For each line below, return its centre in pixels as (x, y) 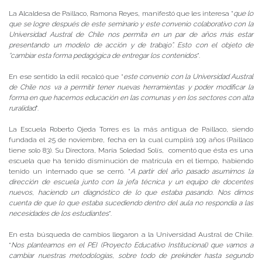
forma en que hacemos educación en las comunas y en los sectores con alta (131, 97)
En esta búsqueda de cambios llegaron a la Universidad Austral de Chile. (131, 234)
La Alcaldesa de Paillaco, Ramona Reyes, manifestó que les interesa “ (121, 13)
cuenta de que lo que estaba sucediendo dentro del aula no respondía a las (131, 203)
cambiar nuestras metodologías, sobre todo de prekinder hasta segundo (131, 255)
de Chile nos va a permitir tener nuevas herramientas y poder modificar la (131, 87)
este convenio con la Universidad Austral (188, 76)
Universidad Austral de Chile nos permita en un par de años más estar (131, 34)
